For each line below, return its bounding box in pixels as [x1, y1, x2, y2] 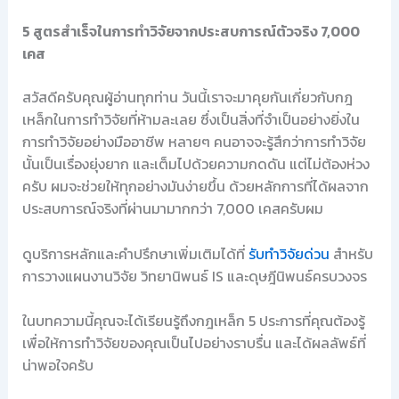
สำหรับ [329, 242, 373, 265]
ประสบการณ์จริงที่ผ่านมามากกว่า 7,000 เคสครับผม [21, 198, 323, 219]
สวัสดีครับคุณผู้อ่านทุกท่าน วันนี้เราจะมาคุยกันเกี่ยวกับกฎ [21, 86, 353, 108]
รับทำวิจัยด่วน [248, 242, 330, 265]
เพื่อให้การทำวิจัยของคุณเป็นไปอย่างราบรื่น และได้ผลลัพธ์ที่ [21, 332, 366, 354]
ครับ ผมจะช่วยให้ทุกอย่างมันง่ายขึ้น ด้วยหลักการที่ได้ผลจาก [21, 175, 369, 197]
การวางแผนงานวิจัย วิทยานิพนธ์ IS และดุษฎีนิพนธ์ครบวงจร [21, 265, 367, 287]
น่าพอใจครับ [21, 354, 94, 377]
